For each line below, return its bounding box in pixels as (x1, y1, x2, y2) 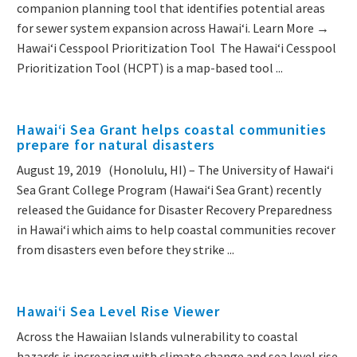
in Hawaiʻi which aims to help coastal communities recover (17, 222, 335, 238)
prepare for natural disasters (17, 135, 216, 155)
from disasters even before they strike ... (17, 241, 234, 258)
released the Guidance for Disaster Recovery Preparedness (17, 202, 332, 218)
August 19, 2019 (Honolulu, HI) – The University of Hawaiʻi (17, 162, 333, 178)
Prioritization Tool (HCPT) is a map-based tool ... (17, 60, 283, 76)
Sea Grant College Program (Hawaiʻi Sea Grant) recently (17, 182, 321, 198)
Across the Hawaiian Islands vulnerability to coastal (17, 328, 298, 345)
